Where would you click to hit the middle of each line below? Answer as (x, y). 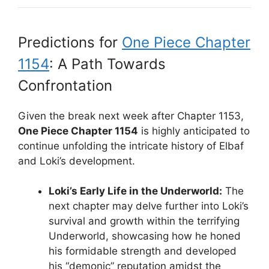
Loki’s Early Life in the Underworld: (135, 191)
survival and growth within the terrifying (144, 221)
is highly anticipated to (194, 131)
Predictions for (70, 42)
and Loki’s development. (77, 161)
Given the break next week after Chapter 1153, (131, 116)
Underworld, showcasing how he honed (145, 236)
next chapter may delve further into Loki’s (149, 206)
